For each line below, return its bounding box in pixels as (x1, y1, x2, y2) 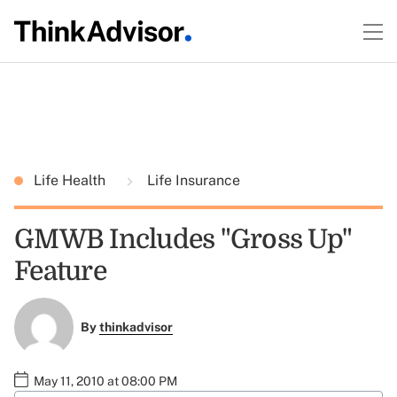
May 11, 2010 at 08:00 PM (34, 373, 177, 388)
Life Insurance (144, 172, 240, 189)
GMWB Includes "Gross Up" (14, 224, 352, 254)
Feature (14, 256, 106, 286)
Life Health (34, 172, 109, 189)
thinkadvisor (98, 320, 173, 335)
